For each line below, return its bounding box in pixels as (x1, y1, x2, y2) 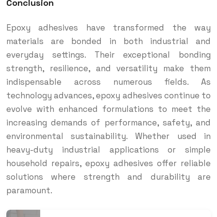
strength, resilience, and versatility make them (6, 63, 211, 74)
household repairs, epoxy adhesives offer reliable (6, 158, 211, 169)
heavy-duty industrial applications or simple (6, 144, 211, 155)
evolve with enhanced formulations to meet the (6, 104, 211, 115)
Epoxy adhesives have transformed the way (6, 22, 211, 33)
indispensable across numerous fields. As (6, 77, 211, 88)
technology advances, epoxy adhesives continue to (6, 90, 211, 101)
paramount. (6, 185, 52, 196)
